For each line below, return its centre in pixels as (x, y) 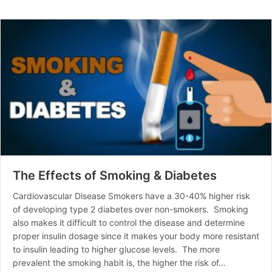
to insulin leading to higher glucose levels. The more (116, 250)
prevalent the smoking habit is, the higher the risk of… (119, 263)
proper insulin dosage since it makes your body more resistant (136, 236)
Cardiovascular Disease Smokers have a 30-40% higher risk (131, 196)
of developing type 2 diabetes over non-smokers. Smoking (131, 209)
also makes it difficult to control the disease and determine (129, 223)
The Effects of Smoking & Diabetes (115, 176)
